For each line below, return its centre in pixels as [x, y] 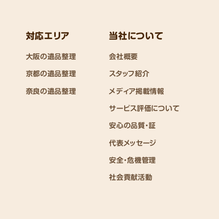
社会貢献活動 [131, 177]
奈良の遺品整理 [51, 91]
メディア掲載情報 [137, 91]
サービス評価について [144, 108]
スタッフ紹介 [129, 74]
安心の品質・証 [133, 126]
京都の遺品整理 [51, 74]
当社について [136, 35]
